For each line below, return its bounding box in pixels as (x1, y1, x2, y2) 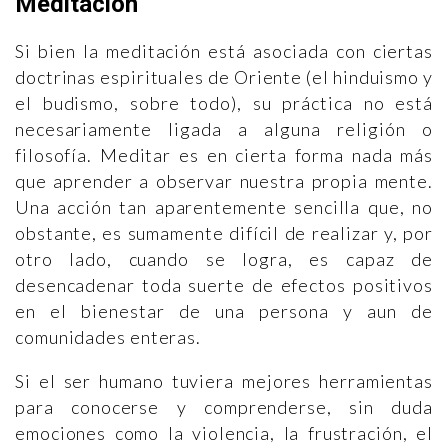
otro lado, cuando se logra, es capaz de (15, 247, 433, 270)
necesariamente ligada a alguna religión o (15, 117, 433, 140)
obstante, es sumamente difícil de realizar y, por (15, 221, 433, 244)
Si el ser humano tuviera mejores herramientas (15, 369, 433, 392)
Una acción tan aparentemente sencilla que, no (15, 195, 433, 218)
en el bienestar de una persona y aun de (15, 299, 433, 322)
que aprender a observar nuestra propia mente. (15, 169, 433, 192)
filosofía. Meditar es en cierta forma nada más (15, 143, 433, 166)
